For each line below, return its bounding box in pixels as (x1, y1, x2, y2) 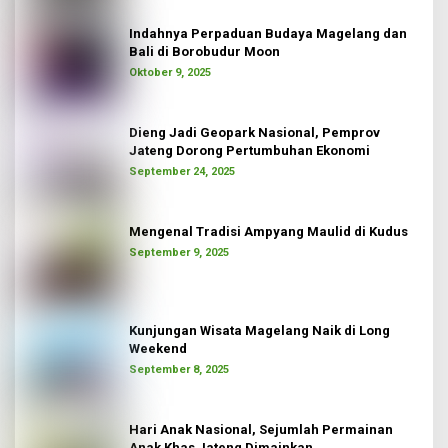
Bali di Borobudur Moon (129, 43, 280, 59)
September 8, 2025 (129, 362, 229, 376)
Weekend (129, 340, 187, 356)
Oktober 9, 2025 (129, 65, 211, 79)
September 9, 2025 (129, 245, 229, 259)
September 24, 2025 (129, 164, 235, 178)
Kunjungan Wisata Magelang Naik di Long (129, 322, 390, 338)
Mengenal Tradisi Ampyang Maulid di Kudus (129, 223, 408, 239)
